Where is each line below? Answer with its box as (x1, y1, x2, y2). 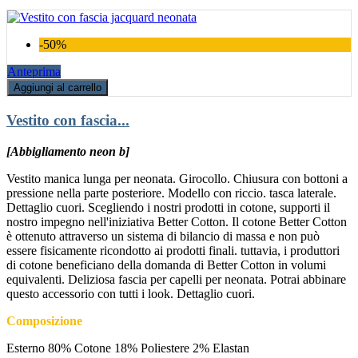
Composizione (6, 313, 82, 328)
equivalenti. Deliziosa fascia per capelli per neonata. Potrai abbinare (6, 272, 346, 286)
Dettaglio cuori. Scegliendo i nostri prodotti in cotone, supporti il (6, 200, 330, 214)
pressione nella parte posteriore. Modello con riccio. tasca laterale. (6, 185, 336, 200)
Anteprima (7, 65, 61, 79)
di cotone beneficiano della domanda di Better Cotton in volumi (6, 257, 326, 272)
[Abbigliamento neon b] (6, 144, 129, 158)
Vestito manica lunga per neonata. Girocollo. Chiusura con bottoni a (6, 171, 348, 185)
